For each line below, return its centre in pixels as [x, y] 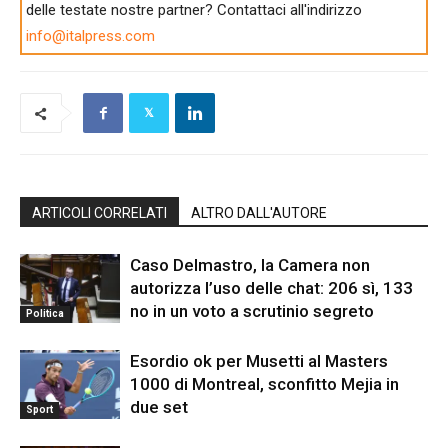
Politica [45, 313]
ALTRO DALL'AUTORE [259, 213]
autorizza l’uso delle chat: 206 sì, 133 [271, 288]
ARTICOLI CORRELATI [99, 213]
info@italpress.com [91, 36]
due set [159, 407]
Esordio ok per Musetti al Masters [259, 361]
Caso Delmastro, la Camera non [250, 265]
